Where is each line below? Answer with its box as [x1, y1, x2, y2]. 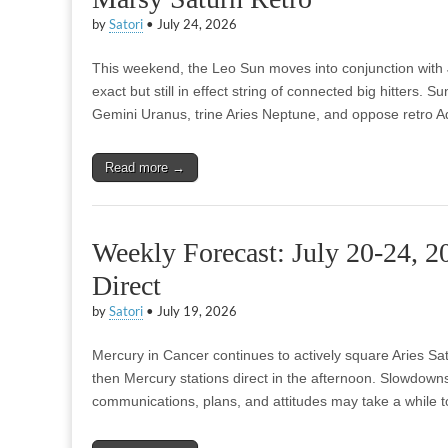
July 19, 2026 [157, 304, 237, 319]
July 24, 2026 [157, 17, 237, 32]
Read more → [105, 160, 185, 175]
